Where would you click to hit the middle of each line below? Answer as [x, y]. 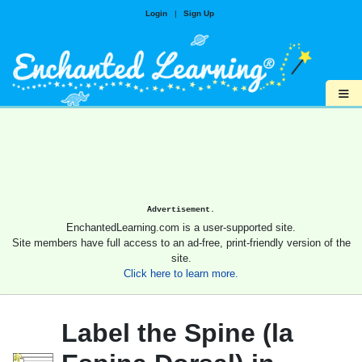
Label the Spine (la [177, 333]
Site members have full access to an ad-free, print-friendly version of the [181, 243]
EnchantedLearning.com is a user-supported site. [181, 228]
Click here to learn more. [181, 274]
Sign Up [198, 13]
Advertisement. [181, 210]
